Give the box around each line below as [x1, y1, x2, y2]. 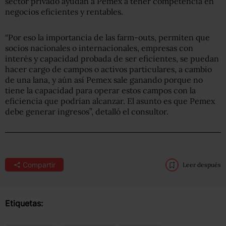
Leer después [183, 161, 221, 168]
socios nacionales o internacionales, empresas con [5, 43, 193, 53]
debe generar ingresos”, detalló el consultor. [5, 106, 168, 117]
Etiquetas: [5, 198, 43, 208]
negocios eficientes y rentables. [5, 7, 123, 17]
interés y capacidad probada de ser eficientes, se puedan [5, 53, 219, 64]
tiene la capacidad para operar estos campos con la [5, 85, 196, 95]
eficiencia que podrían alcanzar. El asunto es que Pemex [5, 96, 215, 106]
